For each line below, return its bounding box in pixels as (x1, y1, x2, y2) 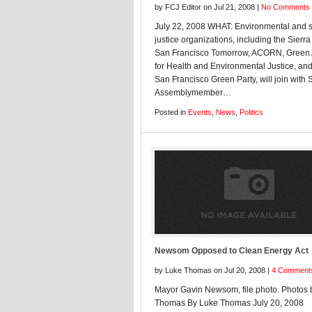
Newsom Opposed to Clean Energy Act (155, 246, 309, 256)
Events (188, 108, 212, 116)
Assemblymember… (155, 88, 231, 97)
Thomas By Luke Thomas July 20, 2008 (155, 298, 304, 308)
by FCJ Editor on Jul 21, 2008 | (155, 3, 261, 11)
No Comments (261, 3, 310, 11)
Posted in (155, 108, 188, 116)
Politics (240, 108, 263, 116)
